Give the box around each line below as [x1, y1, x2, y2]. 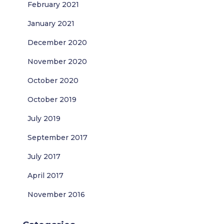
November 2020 [27, 57, 87, 66]
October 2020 [27, 76, 78, 85]
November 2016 [27, 190, 85, 199]
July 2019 [27, 114, 60, 123]
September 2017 [27, 133, 87, 142]
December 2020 [27, 38, 87, 47]
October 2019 [27, 95, 76, 104]
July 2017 [27, 152, 60, 161]
